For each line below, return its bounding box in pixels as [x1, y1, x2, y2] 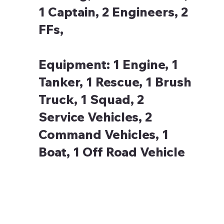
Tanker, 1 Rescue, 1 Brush [38, 74, 192, 90]
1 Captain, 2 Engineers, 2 [38, 4, 188, 20]
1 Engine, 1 [113, 56, 178, 72]
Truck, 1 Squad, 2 [38, 91, 144, 107]
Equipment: [38, 56, 113, 72]
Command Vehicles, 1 [38, 126, 169, 142]
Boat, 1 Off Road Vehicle [38, 144, 185, 160]
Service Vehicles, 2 [38, 109, 152, 125]
